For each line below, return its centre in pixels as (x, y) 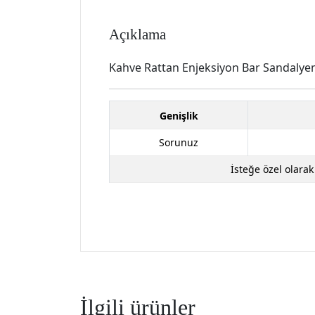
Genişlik (179, 115)
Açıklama (137, 34)
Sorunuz (179, 142)
